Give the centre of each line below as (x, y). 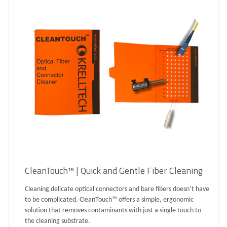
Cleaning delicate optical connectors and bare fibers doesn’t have (117, 190)
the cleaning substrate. (58, 221)
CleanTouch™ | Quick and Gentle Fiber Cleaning (114, 171)
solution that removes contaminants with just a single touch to (113, 211)
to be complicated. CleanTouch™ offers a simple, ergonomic (109, 200)
